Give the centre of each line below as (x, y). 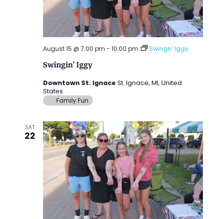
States (53, 91)
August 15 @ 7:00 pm (74, 48)
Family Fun (72, 100)
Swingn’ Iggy (168, 48)
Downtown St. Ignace (80, 83)
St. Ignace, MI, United (149, 83)
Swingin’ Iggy (67, 65)
